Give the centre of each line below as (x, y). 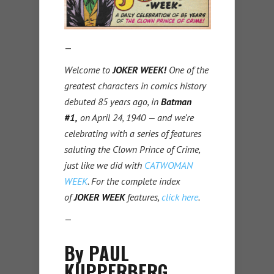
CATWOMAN (168, 165)
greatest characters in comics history (135, 86)
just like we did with (104, 165)
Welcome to (88, 70)
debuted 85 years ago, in (113, 102)
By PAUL (97, 253)
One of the (189, 70)
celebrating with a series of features (133, 134)
